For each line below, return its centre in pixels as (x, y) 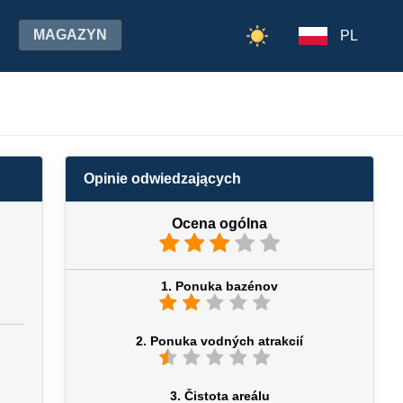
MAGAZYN (70, 35)
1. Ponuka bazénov (219, 286)
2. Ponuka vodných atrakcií (219, 341)
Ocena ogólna (219, 224)
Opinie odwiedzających (162, 179)
